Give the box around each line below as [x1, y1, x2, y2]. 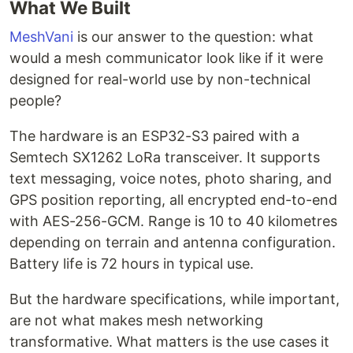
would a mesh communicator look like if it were [9, 50, 323, 66]
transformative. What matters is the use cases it [9, 333, 329, 350]
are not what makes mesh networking [9, 312, 263, 329]
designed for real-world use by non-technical [9, 71, 310, 87]
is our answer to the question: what [73, 28, 314, 45]
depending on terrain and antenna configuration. [9, 234, 336, 251]
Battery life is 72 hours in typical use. [9, 255, 254, 272]
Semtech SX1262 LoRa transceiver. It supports [9, 149, 320, 165]
